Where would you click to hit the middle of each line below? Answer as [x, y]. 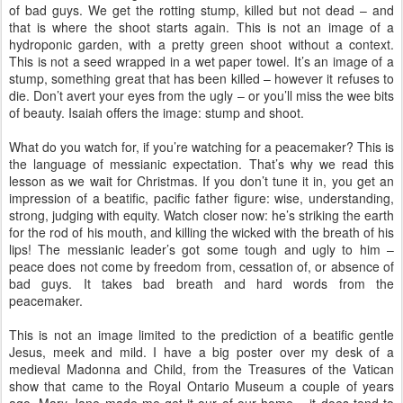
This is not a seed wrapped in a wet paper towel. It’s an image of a [201, 61]
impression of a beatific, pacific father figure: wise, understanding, [201, 198]
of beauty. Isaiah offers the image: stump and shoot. [157, 112]
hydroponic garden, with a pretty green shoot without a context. [201, 44]
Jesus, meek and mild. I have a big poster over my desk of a [201, 352]
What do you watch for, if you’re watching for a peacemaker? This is [201, 147]
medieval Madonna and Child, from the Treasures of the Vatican [201, 369]
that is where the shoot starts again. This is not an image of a [201, 27]
